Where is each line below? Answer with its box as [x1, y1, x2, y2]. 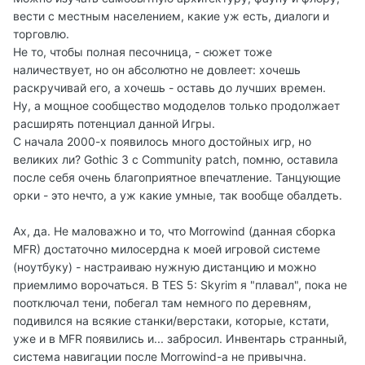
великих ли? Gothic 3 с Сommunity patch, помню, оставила [13, 152, 338, 167]
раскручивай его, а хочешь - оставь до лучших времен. [13, 81, 326, 95]
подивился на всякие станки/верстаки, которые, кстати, [13, 314, 329, 328]
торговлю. [13, 27, 69, 42]
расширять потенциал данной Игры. [13, 117, 215, 131]
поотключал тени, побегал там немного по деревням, [13, 296, 311, 310]
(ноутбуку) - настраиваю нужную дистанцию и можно [13, 260, 316, 275]
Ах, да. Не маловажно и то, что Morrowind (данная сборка [13, 224, 336, 239]
